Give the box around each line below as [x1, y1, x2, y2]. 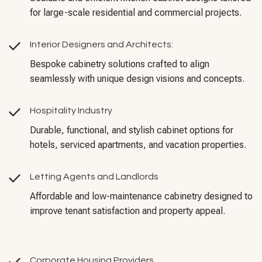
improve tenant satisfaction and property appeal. [30, 205, 225, 216]
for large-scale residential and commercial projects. [30, 6, 242, 18]
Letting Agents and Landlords [30, 171, 158, 181]
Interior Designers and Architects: [30, 39, 173, 49]
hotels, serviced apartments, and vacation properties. [30, 139, 246, 150]
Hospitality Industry [30, 105, 112, 115]
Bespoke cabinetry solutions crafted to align [30, 58, 209, 70]
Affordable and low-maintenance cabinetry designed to [30, 190, 253, 202]
